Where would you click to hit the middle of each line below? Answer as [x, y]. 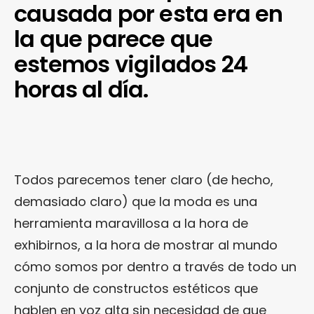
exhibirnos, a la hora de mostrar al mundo [146, 245]
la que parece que [114, 39]
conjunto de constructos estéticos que [136, 288]
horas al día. [81, 89]
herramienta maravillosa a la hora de [131, 223]
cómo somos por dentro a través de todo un [155, 266]
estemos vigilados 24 [131, 64]
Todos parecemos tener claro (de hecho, [144, 179]
